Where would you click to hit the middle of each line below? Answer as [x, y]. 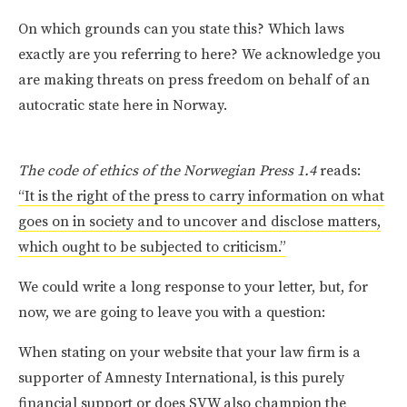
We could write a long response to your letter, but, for [193, 287]
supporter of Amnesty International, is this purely [181, 377]
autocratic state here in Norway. [123, 105]
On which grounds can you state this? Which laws [181, 29]
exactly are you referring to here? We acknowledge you [199, 54]
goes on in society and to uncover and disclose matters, [199, 221]
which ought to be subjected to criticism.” [152, 247]
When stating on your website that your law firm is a [189, 352]
